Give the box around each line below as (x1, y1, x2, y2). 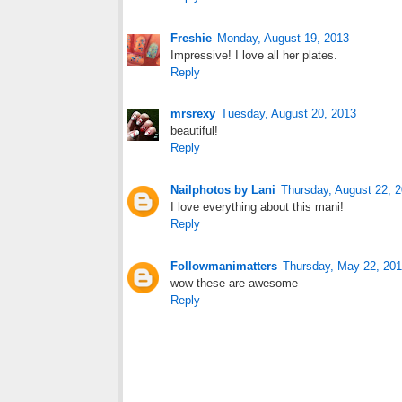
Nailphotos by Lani (170, 183, 275, 197)
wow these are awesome (170, 276, 298, 291)
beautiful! (170, 124, 218, 138)
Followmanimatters (170, 259, 277, 274)
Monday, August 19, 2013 (217, 31, 349, 45)
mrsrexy (170, 107, 215, 121)
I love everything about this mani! (170, 200, 344, 214)
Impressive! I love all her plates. (170, 48, 337, 62)
